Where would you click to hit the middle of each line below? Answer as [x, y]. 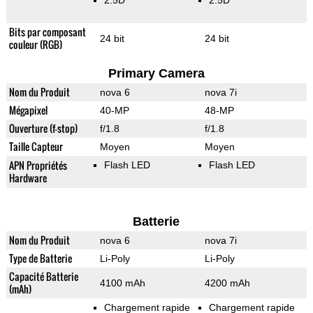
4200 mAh [227, 283]
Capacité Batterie [43, 277]
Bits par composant [47, 32]
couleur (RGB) [35, 45]
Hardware [28, 178]
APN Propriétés [38, 166]
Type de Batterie [40, 259]
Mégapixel [28, 110]
